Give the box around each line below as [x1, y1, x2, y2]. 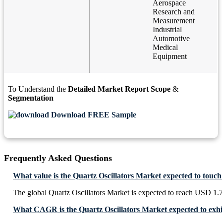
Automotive [153, 34, 190, 43]
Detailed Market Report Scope [68, 85, 170, 94]
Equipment [153, 52, 187, 61]
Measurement [153, 16, 195, 25]
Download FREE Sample [49, 111, 136, 119]
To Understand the [8, 85, 68, 94]
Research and [153, 7, 195, 16]
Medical [153, 43, 178, 52]
